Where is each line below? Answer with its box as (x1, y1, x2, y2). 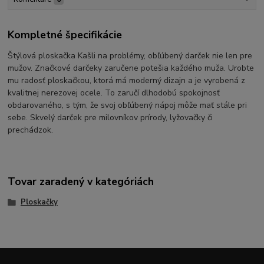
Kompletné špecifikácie (8, 27, 123, 42)
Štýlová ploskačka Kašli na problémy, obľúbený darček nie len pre (8, 50, 253, 62)
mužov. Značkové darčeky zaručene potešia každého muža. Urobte (8, 62, 255, 74)
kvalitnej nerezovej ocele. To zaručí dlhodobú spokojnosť (8, 87, 220, 99)
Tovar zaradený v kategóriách (8, 174, 154, 189)
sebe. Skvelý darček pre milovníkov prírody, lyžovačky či (8, 112, 213, 124)
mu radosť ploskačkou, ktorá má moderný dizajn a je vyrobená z (8, 75, 246, 87)
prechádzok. (8, 124, 54, 136)
